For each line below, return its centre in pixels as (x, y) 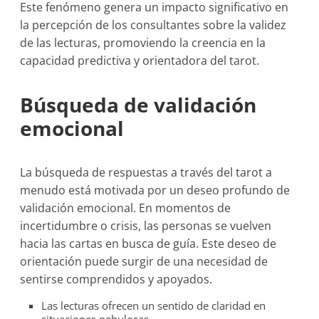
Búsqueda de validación (138, 105)
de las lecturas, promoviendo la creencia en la (143, 43)
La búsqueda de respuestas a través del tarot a (146, 172)
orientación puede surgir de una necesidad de (144, 261)
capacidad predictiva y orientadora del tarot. (140, 61)
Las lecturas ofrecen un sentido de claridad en (154, 305)
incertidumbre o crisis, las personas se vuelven (146, 226)
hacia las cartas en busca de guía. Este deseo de (148, 244)
